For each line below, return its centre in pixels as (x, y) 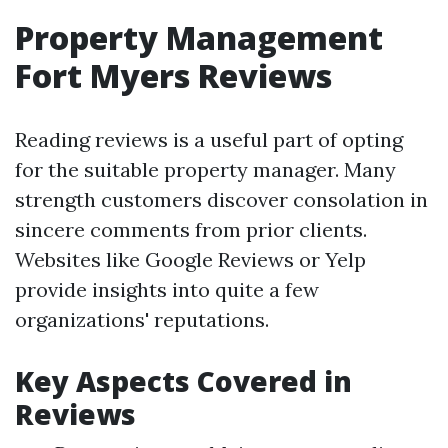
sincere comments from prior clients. (191, 229)
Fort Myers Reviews (173, 75)
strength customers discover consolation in (221, 199)
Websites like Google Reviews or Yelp (190, 259)
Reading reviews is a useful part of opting (209, 139)
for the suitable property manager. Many (205, 169)
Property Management (199, 37)
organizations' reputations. (142, 319)
